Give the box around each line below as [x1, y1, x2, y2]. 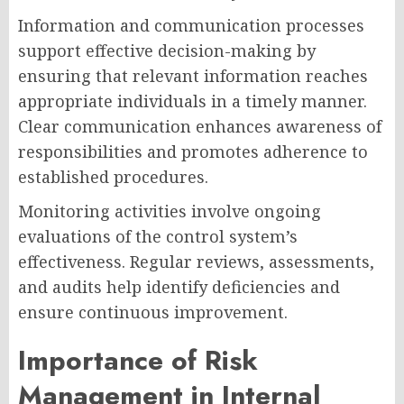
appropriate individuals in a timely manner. [18, 90, 367, 113]
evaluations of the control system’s [18, 225, 298, 248]
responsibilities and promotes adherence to [18, 141, 368, 163]
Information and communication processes [18, 14, 364, 37]
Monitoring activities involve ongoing [18, 200, 321, 223]
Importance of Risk [18, 341, 258, 381]
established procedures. [18, 166, 208, 188]
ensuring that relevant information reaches [18, 65, 368, 87]
